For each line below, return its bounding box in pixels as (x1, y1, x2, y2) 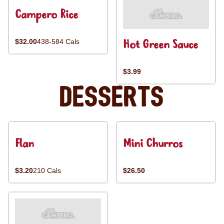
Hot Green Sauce (123, 37, 198, 53)
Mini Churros (123, 136, 182, 152)
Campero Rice (15, 7, 78, 23)
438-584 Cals (37, 37, 79, 45)
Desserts (59, 84, 164, 111)
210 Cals (33, 166, 61, 174)
